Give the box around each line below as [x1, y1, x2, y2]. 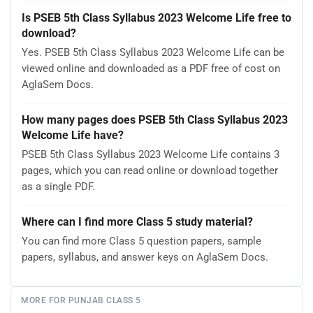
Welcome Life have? [22, 129, 124, 143]
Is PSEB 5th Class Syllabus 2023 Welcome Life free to [22, 11, 291, 25]
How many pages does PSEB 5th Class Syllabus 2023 [22, 113, 288, 127]
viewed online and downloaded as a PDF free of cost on [22, 62, 280, 75]
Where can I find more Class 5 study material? [22, 215, 253, 229]
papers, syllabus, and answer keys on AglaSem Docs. [22, 251, 268, 264]
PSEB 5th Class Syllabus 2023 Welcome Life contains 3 [22, 148, 279, 161]
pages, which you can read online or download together [22, 164, 278, 177]
